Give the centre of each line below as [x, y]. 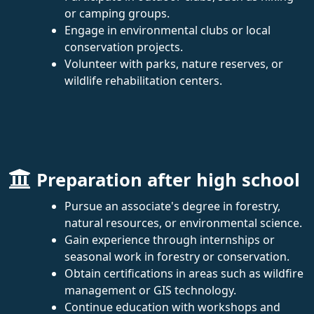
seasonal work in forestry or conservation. [177, 256]
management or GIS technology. [150, 290]
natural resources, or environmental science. [183, 223]
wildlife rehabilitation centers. [143, 80]
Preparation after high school [168, 179]
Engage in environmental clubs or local [168, 30]
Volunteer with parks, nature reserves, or [174, 63]
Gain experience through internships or [170, 239]
